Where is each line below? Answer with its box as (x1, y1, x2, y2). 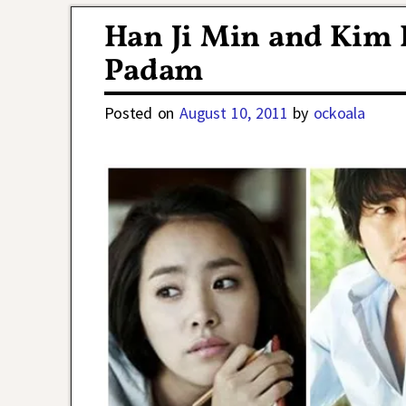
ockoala (313, 101, 365, 123)
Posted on (103, 101, 180, 123)
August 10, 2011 (179, 101, 288, 123)
